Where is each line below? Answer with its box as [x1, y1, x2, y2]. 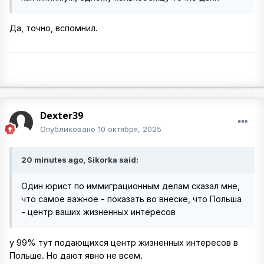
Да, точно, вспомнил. [9, 23, 98, 34]
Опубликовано [40, 124, 98, 134]
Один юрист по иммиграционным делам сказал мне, [21, 181, 240, 191]
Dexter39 [40, 109, 83, 122]
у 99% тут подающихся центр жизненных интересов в [9, 237, 238, 248]
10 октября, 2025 [98, 124, 161, 134]
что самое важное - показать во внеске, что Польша [21, 194, 242, 204]
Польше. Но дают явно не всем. [9, 250, 143, 261]
